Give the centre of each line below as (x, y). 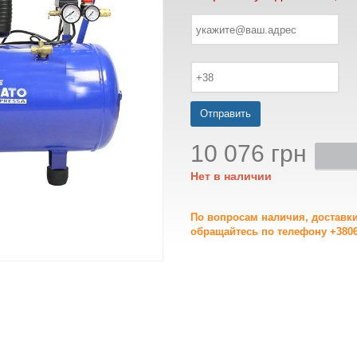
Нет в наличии (231, 176)
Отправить (226, 114)
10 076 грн (249, 153)
